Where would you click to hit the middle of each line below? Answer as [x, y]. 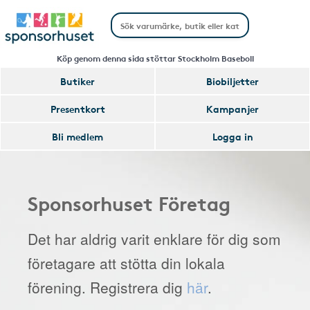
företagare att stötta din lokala [126, 263]
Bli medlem [77, 136]
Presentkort [77, 109]
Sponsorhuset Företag [129, 203]
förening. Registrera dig [107, 287]
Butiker [77, 81]
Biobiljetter [232, 81]
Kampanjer [232, 109]
